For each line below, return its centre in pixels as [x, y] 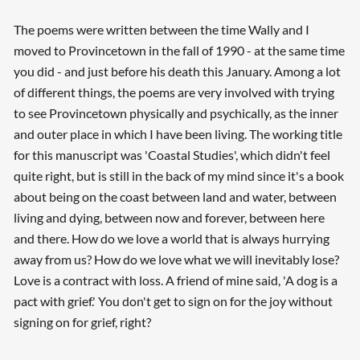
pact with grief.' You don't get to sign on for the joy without [173, 301]
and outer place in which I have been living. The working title [178, 134]
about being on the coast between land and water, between [175, 196]
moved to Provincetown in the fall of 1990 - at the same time [179, 50]
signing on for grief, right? [82, 322]
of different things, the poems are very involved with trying [174, 92]
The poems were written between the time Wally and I [161, 29]
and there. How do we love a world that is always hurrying [171, 238]
